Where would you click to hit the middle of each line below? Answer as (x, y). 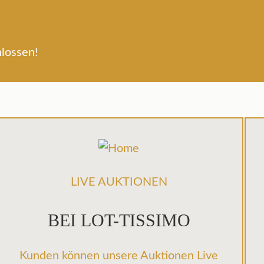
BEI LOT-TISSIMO (119, 220)
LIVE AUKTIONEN (119, 182)
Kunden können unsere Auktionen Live (119, 256)
